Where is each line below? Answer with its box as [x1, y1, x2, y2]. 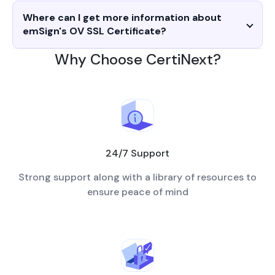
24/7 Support [106, 146, 169, 160]
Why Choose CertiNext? [54, 49, 221, 69]
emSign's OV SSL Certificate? [23, 24, 166, 37]
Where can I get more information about [23, 10, 222, 24]
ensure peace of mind [87, 185, 188, 198]
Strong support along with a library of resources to [18, 170, 257, 184]
